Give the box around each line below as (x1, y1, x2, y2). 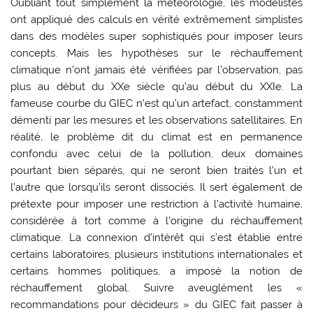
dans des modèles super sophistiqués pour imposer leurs (10, 30, 303, 43)
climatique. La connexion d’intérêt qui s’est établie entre (10, 231, 303, 245)
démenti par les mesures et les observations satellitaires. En (10, 114, 303, 127)
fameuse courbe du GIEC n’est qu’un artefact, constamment (10, 97, 303, 110)
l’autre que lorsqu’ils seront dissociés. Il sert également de (10, 181, 303, 194)
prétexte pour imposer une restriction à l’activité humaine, (10, 198, 303, 211)
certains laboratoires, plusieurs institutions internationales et (10, 248, 303, 261)
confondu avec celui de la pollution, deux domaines (10, 147, 303, 161)
